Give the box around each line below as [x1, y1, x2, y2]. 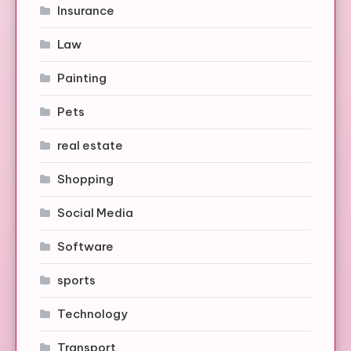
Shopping [57, 171, 114, 186]
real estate [57, 137, 123, 153]
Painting [57, 70, 107, 85]
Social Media [57, 204, 133, 220]
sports [57, 272, 96, 288]
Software [57, 238, 114, 254]
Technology [57, 306, 128, 321]
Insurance [57, 2, 114, 18]
